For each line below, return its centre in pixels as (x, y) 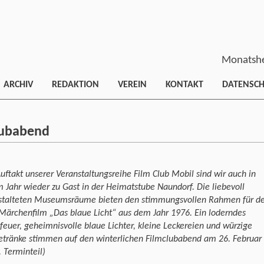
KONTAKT (184, 85)
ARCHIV (18, 85)
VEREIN (132, 85)
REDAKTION (75, 85)
